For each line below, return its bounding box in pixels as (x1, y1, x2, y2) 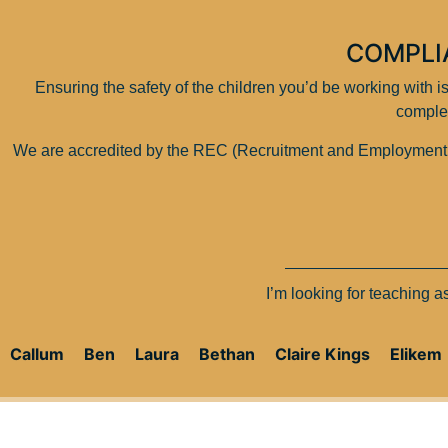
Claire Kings (275, 343, 370, 364)
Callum (10, 343, 64, 364)
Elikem (390, 343, 442, 364)
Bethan (199, 343, 255, 364)
